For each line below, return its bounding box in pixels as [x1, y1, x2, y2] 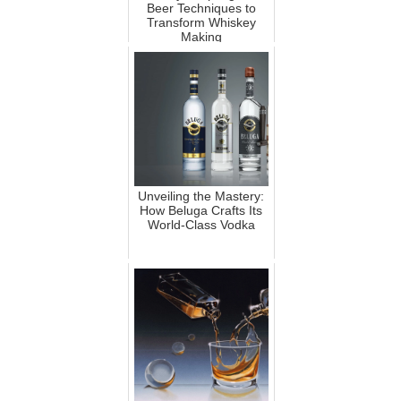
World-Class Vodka [147, 218, 255, 233]
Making [180, 30, 222, 45]
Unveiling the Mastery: [138, 189, 264, 204]
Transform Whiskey [146, 15, 256, 30]
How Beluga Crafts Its [140, 203, 262, 218]
